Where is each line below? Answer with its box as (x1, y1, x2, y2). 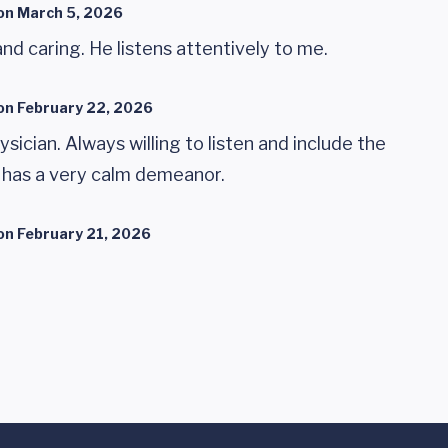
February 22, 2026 (17, 99, 153, 116)
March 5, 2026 (17, 4, 123, 21)
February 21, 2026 (17, 225, 151, 242)
